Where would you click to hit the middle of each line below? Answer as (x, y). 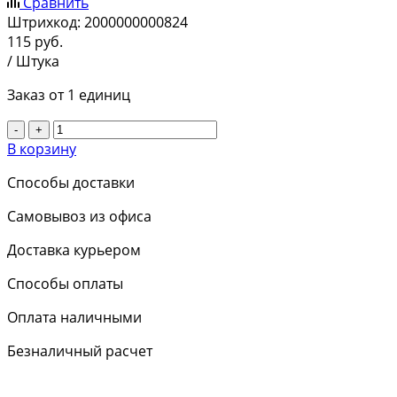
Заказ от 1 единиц (69, 95)
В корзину (42, 149)
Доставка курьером (74, 250)
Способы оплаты (65, 284)
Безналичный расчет (80, 351)
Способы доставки (71, 183)
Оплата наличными (74, 318)
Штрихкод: (44, 23)
